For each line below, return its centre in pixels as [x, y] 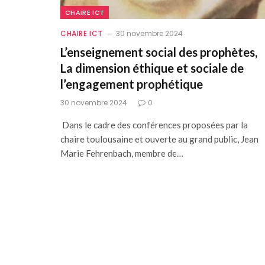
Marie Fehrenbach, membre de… [122, 153]
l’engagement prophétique [132, 84]
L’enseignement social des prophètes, [159, 52]
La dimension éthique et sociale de [152, 68]
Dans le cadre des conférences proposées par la [154, 125]
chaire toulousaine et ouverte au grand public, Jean [159, 139]
